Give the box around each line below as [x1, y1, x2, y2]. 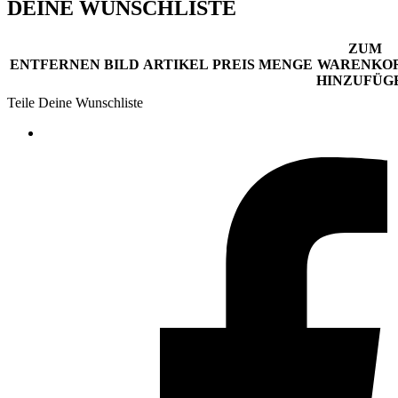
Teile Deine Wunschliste [7, 95, 143, 111]
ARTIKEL [143, 57, 209, 73]
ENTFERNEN [10, 57, 100, 73]
